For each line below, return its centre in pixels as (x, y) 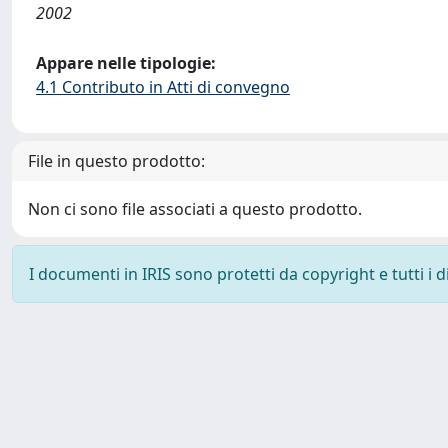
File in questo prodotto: (116, 161)
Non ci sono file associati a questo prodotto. (195, 209)
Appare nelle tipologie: (126, 63)
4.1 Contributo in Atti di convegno (163, 87)
